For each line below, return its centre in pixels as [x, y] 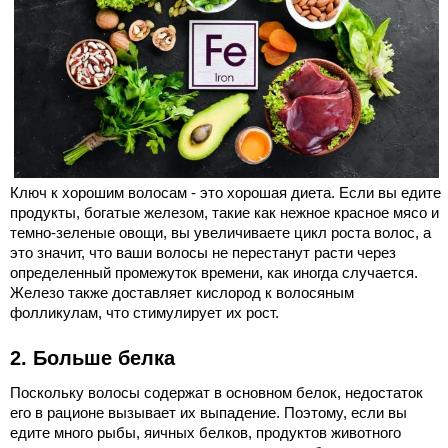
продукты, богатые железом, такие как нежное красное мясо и [224, 212]
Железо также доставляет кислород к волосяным [182, 292]
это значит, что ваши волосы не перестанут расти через [203, 252]
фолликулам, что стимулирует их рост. [144, 312]
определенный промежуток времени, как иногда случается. [214, 272]
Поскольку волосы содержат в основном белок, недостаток [216, 392]
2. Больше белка [92, 357]
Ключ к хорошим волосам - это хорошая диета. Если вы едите [225, 192]
